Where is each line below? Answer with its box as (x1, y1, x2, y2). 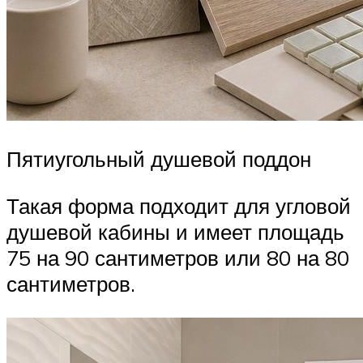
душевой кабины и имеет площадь (6, 219, 344, 246)
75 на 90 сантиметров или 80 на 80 (6, 245, 349, 271)
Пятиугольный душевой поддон (6, 146, 311, 173)
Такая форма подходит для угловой (6, 193, 351, 220)
